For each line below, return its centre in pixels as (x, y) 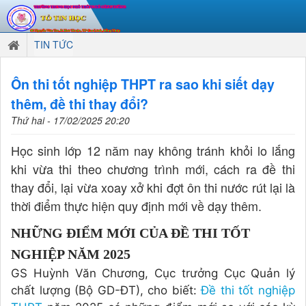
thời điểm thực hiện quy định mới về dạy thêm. (136, 206)
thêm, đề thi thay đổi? (80, 104)
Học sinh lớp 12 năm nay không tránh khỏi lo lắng (153, 150)
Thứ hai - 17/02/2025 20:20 (70, 120)
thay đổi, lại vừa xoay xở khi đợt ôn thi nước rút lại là (153, 187)
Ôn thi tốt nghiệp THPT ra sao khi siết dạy (143, 84)
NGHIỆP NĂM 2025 (71, 254)
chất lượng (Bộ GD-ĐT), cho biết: (106, 290)
